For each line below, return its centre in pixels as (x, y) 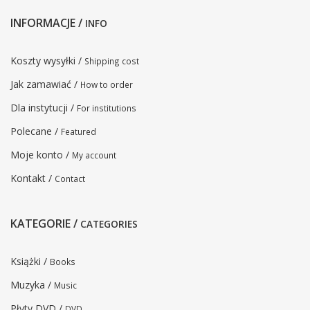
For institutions (107, 108)
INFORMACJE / (48, 23)
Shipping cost (112, 61)
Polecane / (36, 131)
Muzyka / (32, 285)
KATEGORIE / (45, 224)
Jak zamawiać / (45, 84)
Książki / (30, 262)
